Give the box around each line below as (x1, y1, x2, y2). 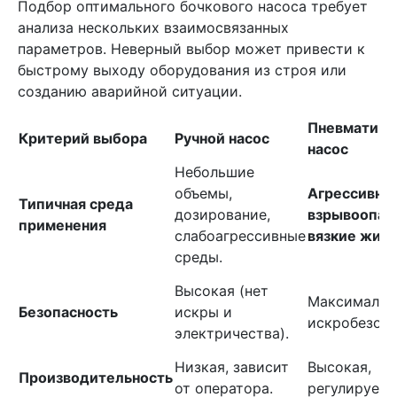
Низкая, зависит (175, 358, 289, 376)
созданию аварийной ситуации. (18, 82, 242, 100)
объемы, (175, 184, 232, 202)
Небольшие (175, 163, 254, 181)
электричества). (175, 324, 289, 342)
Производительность (19, 369, 173, 386)
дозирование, (175, 206, 270, 223)
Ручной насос (175, 129, 269, 147)
